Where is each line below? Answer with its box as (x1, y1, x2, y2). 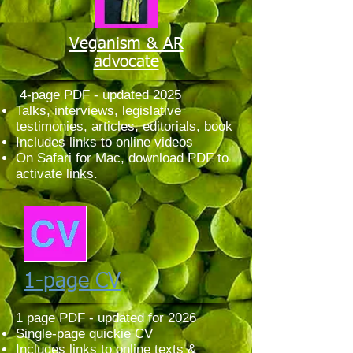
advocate (93, 54, 159, 71)
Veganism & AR (69, 36, 184, 53)
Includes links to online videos (16, 135, 193, 150)
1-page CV (24, 271, 121, 292)
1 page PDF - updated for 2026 (16, 310, 196, 325)
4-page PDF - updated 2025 (16, 87, 181, 102)
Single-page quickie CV (16, 326, 153, 341)
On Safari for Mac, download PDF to (16, 150, 229, 165)
